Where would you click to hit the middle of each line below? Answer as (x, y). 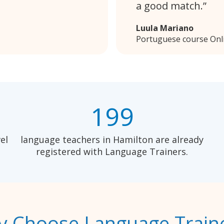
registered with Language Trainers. (112, 152)
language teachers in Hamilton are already (112, 140)
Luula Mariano (165, 28)
